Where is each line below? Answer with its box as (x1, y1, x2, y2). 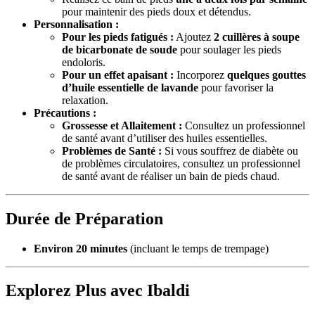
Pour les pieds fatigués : (62, 30, 174, 43)
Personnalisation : (34, 18, 119, 30)
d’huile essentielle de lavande (62, 81, 198, 94)
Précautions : (34, 106, 96, 119)
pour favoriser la (198, 81, 274, 94)
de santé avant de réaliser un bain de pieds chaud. (62, 169, 280, 182)
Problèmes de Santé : (62, 144, 162, 157)
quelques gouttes (227, 68, 306, 81)
